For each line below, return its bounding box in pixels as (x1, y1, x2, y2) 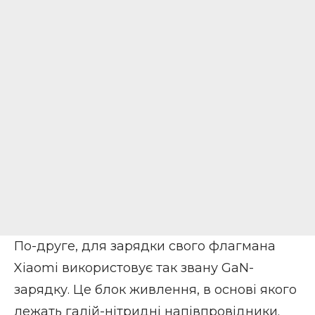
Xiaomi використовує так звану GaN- (14, 260, 254, 276)
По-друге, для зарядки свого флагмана (14, 238, 276, 255)
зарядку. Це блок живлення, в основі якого (14, 282, 297, 298)
